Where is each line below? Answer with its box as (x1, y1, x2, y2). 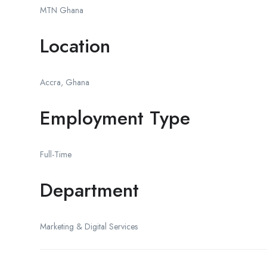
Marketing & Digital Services (40, 220, 138, 232)
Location (40, 32, 110, 60)
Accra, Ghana (40, 76, 89, 88)
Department (40, 176, 139, 204)
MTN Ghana (40, 4, 83, 16)
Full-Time (40, 148, 72, 160)
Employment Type (40, 104, 190, 132)
